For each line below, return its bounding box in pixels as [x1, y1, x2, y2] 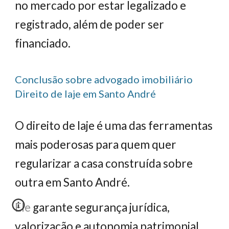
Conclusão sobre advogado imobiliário [15, 73, 193, 85]
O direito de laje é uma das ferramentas [15, 119, 213, 132]
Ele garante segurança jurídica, [15, 200, 170, 214]
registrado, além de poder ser [15, 17, 165, 31]
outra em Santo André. [15, 175, 130, 189]
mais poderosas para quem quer [15, 138, 177, 151]
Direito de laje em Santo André [15, 87, 156, 100]
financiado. [15, 36, 71, 50]
